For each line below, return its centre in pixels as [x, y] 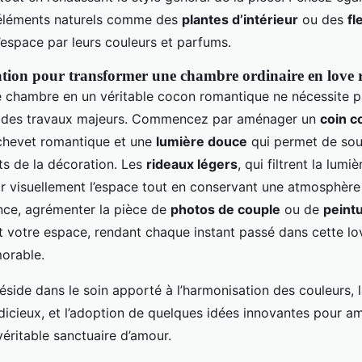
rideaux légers [192, 164]
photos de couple [225, 210]
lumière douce [202, 142]
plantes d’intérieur [240, 20]
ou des [323, 20]
